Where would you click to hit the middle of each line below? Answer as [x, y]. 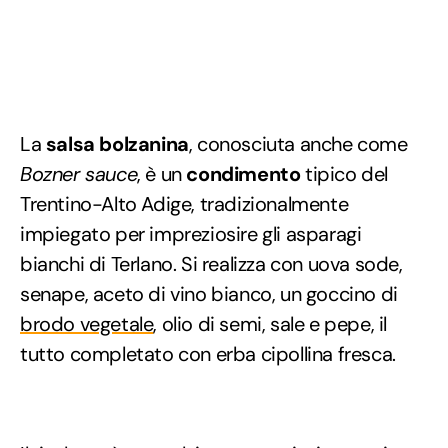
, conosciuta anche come [298, 144]
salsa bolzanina [117, 144]
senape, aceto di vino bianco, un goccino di [209, 294]
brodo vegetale [87, 324]
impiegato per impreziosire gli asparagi [191, 234]
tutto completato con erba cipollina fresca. [208, 354]
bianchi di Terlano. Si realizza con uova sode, [211, 264]
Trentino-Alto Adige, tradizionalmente [184, 204]
